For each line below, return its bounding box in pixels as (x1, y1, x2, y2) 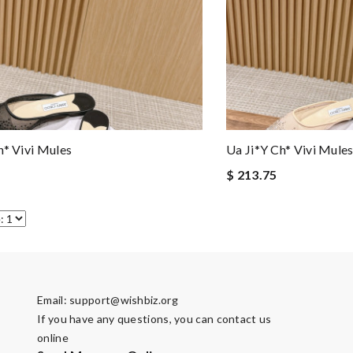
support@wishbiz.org (69, 293, 178, 307)
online (37, 331, 69, 344)
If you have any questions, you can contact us (37, 312, 272, 325)
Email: (37, 293, 70, 307)
